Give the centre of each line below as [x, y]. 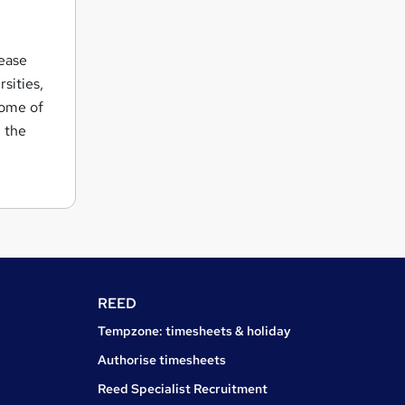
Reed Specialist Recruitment [183, 389]
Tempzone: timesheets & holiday [194, 331]
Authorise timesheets [162, 360]
